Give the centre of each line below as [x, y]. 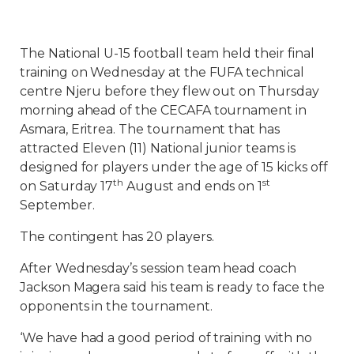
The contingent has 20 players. [117, 237]
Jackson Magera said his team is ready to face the [172, 288]
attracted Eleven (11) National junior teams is [158, 149]
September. [57, 205]
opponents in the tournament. [116, 307]
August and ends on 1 [193, 186]
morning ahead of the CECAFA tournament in [163, 111]
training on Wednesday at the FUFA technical [162, 73]
